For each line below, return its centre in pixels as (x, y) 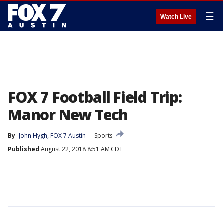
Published (24, 149)
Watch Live (176, 17)
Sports (103, 136)
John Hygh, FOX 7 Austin (52, 136)
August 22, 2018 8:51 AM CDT (81, 149)
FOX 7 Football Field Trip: (95, 97)
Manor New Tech (68, 115)
